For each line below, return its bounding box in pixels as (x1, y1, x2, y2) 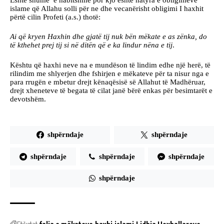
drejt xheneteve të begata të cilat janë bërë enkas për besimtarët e (10, 86, 212, 94)
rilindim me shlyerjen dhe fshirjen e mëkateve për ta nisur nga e (10, 69, 209, 77)
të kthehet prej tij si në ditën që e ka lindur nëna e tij (10, 41, 172, 49)
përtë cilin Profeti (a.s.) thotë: (10, 12, 100, 21)
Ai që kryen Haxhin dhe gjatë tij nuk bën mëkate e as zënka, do (10, 32, 207, 41)
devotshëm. (10, 94, 46, 103)
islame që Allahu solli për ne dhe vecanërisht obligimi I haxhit (10, 4, 203, 12)
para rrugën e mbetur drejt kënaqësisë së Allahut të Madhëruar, (10, 77, 205, 86)
